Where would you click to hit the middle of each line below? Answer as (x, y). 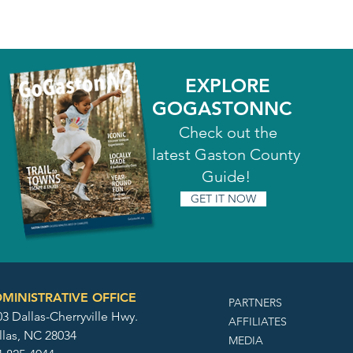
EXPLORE (227, 85)
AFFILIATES (258, 321)
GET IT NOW (223, 199)
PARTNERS (256, 303)
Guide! (228, 176)
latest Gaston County (228, 154)
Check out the (228, 132)
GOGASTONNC (228, 108)
